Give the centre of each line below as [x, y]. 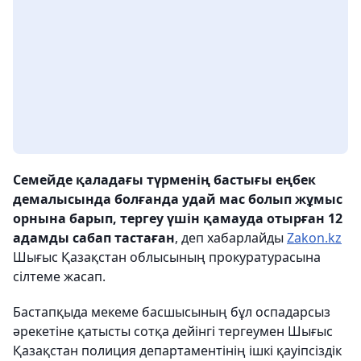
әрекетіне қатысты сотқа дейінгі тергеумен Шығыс [173, 332]
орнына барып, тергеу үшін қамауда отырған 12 [178, 219]
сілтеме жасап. [59, 277]
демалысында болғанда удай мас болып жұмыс [178, 199]
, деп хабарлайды [231, 238]
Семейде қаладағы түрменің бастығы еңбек [164, 180]
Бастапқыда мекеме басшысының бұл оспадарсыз [172, 312]
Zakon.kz [314, 238]
